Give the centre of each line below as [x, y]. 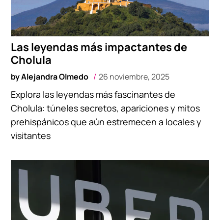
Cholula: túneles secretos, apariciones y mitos [106, 108]
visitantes [31, 136]
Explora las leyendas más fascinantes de [93, 95]
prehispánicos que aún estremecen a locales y [106, 122]
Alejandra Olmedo [55, 77]
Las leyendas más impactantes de [99, 47]
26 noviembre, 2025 [134, 77]
